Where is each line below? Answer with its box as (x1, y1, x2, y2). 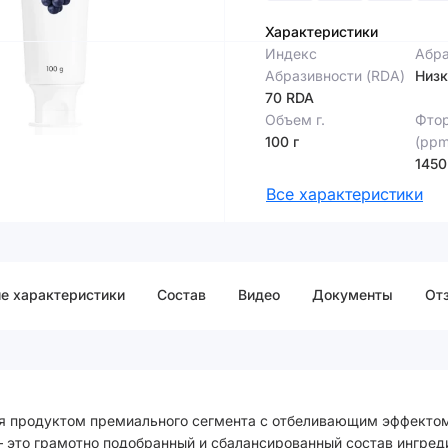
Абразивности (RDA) (265, 67, 405, 84)
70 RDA (265, 89, 314, 106)
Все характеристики (266, 184, 423, 204)
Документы (312, 286, 393, 303)
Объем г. (265, 111, 325, 128)
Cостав (157, 286, 206, 303)
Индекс (265, 45, 317, 62)
